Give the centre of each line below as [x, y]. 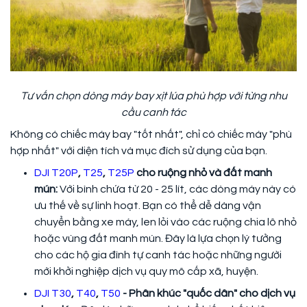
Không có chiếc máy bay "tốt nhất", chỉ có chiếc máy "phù [151, 135]
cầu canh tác [153, 113]
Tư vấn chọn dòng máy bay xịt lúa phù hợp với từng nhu [153, 96]
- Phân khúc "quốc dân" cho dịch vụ [208, 294]
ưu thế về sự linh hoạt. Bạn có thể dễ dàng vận [148, 206]
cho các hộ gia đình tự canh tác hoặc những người [158, 255]
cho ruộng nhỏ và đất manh [203, 173]
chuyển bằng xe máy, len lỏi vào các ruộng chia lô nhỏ [165, 222]
